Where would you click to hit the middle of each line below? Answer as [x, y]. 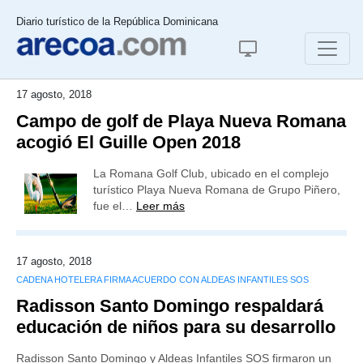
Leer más [160, 206]
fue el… [115, 206]
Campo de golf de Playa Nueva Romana [181, 121]
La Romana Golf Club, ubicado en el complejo [211, 173]
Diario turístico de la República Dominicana [117, 21]
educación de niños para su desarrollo [176, 327]
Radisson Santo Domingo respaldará [170, 306]
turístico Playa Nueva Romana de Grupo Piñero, [217, 190]
